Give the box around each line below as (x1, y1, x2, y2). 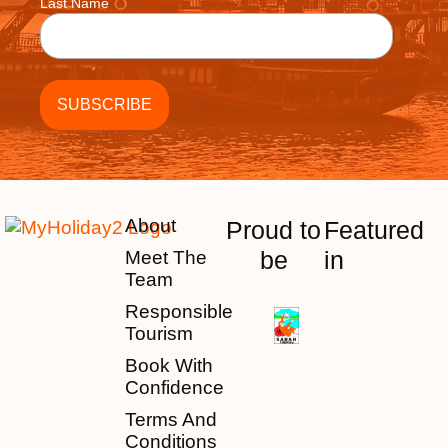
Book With (124, 355, 213, 377)
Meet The (124, 247, 207, 269)
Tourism (124, 323, 193, 345)
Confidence (124, 377, 224, 399)
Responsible (124, 301, 233, 323)
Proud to (226, 216, 322, 245)
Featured (323, 216, 424, 245)
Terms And (124, 409, 217, 431)
